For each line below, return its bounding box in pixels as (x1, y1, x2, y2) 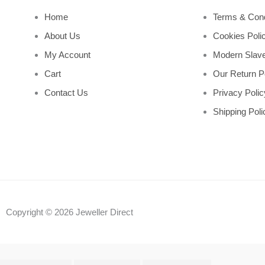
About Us (44, 30, 80, 41)
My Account (44, 49, 91, 60)
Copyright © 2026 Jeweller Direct (6, 207, 133, 218)
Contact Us (44, 87, 88, 98)
